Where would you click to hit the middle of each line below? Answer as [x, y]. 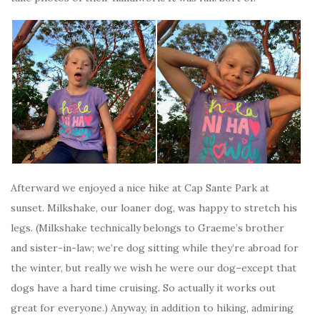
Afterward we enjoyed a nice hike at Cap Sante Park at [140, 188]
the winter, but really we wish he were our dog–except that [154, 268]
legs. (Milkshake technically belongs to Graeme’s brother [147, 228]
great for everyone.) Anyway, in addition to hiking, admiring [152, 308]
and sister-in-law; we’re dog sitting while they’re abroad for [155, 248]
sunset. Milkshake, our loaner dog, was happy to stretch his [154, 208]
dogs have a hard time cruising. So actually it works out [143, 288]
